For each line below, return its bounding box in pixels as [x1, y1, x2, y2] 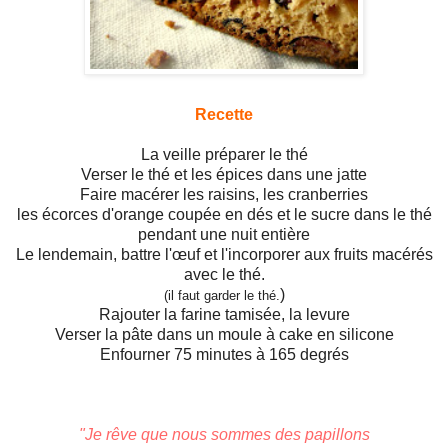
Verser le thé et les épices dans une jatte [81, 166, 367, 184]
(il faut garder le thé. [163, 288, 280, 304]
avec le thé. [183, 266, 265, 284]
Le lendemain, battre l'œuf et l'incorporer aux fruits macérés [15, 246, 433, 264]
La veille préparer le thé [140, 146, 308, 164]
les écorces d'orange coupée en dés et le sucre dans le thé [16, 206, 432, 224]
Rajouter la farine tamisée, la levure [98, 306, 350, 324]
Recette [195, 106, 253, 124]
